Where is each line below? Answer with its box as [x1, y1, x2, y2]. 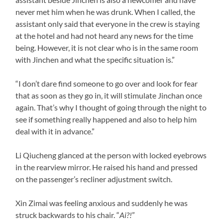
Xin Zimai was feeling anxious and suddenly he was [15, 198, 188, 208]
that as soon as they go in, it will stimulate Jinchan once [15, 90, 203, 100]
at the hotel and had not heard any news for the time [15, 30, 194, 40]
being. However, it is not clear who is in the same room [15, 42, 199, 52]
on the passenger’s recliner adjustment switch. [15, 174, 173, 184]
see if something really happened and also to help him [15, 114, 197, 124]
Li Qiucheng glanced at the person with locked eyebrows [15, 150, 207, 160]
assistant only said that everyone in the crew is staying [15, 18, 200, 28]
